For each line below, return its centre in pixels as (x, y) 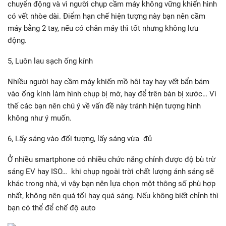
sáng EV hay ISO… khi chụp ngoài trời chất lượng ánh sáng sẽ (111, 171)
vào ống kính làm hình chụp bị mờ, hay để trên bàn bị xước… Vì (112, 94)
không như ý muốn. (40, 118)
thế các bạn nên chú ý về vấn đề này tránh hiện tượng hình (104, 106)
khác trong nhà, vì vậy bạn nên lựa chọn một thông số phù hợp (111, 183)
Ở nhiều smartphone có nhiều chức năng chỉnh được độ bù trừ (111, 159)
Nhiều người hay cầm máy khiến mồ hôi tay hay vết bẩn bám (109, 81)
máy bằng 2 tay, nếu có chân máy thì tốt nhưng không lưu (103, 28)
